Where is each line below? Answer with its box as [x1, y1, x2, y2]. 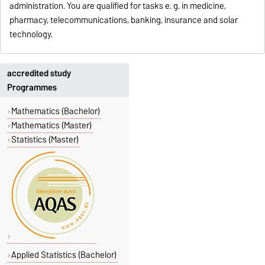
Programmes [7, 80, 57, 95]
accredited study [7, 66, 71, 80]
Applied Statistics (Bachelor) [11, 248, 117, 263]
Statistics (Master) [11, 132, 79, 147]
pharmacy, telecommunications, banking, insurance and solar [9, 12, 238, 27]
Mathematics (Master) [11, 118, 92, 133]
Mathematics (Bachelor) [11, 104, 100, 119]
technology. [9, 27, 53, 41]
